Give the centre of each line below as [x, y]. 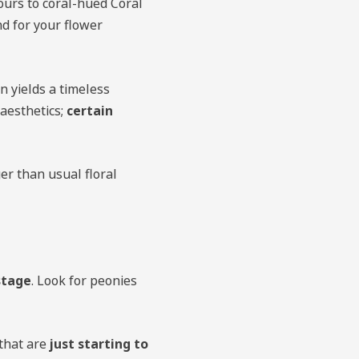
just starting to [99, 344]
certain [89, 110]
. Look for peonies [84, 280]
